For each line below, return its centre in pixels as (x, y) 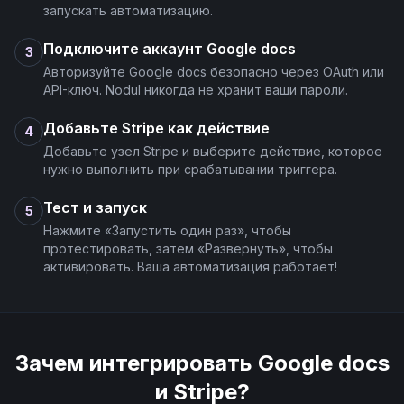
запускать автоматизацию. (128, 10)
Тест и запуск (95, 207)
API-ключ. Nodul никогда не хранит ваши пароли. (196, 90)
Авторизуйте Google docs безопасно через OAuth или (214, 72)
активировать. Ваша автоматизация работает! (190, 266)
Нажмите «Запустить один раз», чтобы (167, 230)
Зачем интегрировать (136, 363)
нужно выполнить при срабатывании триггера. (190, 169)
